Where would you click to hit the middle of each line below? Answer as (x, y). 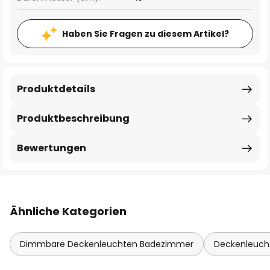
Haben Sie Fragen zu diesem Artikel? (146, 34)
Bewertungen (52, 148)
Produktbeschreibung (73, 118)
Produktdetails (56, 89)
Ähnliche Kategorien (68, 211)
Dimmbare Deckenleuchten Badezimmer (107, 244)
